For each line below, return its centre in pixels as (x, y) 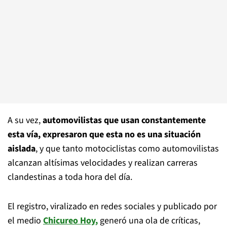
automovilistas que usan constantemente (124, 120)
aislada (22, 149)
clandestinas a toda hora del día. (70, 177)
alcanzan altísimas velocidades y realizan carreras (103, 163)
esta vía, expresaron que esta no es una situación (104, 135)
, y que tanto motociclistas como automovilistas (127, 149)
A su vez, (25, 120)
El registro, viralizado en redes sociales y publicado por (112, 206)
